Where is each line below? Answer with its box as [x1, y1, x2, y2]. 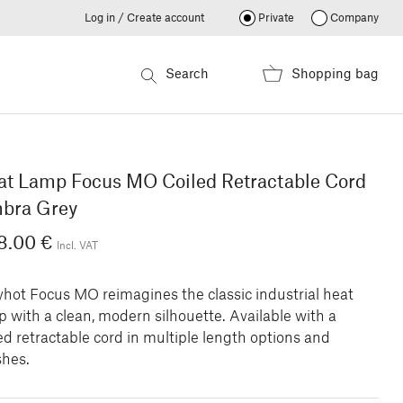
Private [258, 13, 295, 23]
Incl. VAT [56, 241, 98, 251]
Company [330, 13, 380, 23]
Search [166, 68, 210, 81]
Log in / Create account [85, 13, 205, 23]
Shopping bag [291, 68, 380, 81]
